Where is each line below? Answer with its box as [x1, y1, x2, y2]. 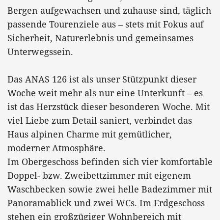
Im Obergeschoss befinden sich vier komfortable [7, 155, 213, 167]
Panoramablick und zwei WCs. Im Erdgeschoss [7, 196, 205, 209]
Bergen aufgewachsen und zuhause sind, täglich [7, 4, 211, 16]
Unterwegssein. [7, 45, 73, 57]
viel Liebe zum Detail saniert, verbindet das [7, 114, 192, 126]
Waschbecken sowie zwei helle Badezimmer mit [7, 183, 212, 195]
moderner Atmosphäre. [7, 141, 106, 154]
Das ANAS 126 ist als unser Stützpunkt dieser [7, 73, 196, 85]
